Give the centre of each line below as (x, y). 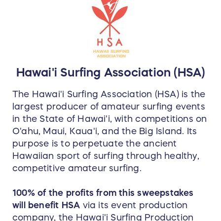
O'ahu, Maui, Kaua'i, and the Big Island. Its (105, 131)
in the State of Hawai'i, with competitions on (110, 119)
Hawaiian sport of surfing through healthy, (106, 156)
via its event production (134, 205)
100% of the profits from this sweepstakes (103, 193)
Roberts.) (32, 47)
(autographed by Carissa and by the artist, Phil (106, 35)
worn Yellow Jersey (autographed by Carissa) (103, 11)
